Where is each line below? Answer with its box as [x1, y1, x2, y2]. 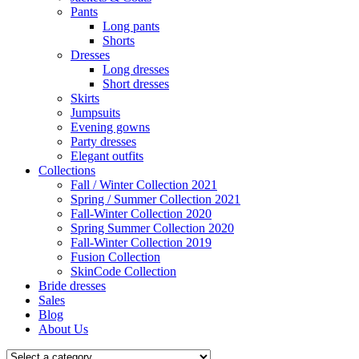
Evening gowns [71, 119, 150, 134]
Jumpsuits [71, 105, 120, 119]
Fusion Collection [71, 249, 160, 264]
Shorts [103, 33, 135, 47]
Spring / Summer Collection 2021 [71, 192, 240, 206]
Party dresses [71, 134, 136, 148]
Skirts [71, 91, 99, 105]
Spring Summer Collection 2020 [71, 220, 234, 235]
